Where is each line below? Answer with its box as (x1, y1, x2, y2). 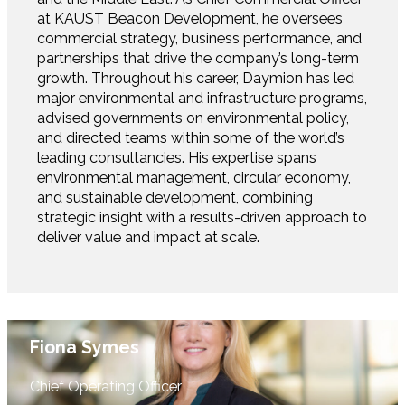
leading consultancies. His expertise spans (37, 149, 317, 167)
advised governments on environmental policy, (37, 109, 350, 127)
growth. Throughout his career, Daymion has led (37, 70, 355, 88)
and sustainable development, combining (37, 189, 314, 207)
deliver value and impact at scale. (37, 229, 260, 247)
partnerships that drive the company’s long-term (37, 50, 360, 68)
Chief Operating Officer (29, 377, 182, 395)
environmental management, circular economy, (37, 169, 352, 187)
